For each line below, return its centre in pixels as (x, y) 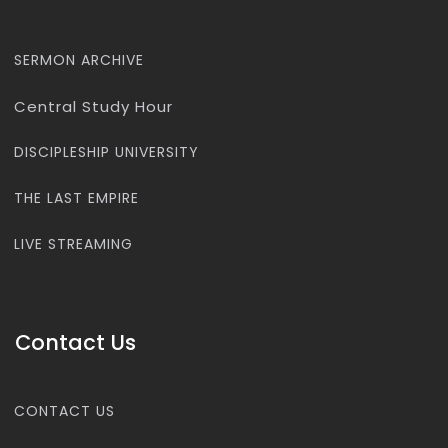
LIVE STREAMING (74, 243)
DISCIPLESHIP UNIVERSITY (107, 151)
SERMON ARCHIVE (79, 59)
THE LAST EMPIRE (77, 197)
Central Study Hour (94, 106)
